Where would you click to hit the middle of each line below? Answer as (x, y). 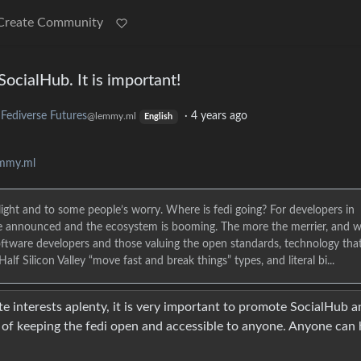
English (159, 117)
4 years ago (220, 116)
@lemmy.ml (111, 116)
